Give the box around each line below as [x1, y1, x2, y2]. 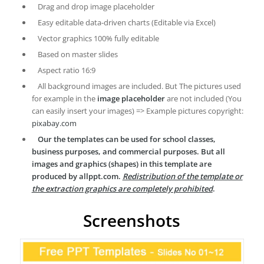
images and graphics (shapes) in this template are [31, 159, 212, 170]
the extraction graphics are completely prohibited [31, 183, 213, 194]
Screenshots [83, 209, 181, 232]
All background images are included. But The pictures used [37, 81, 241, 92]
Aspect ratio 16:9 [37, 65, 95, 76]
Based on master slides [37, 49, 118, 60]
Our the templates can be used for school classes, [37, 134, 216, 145]
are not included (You [164, 93, 242, 104]
